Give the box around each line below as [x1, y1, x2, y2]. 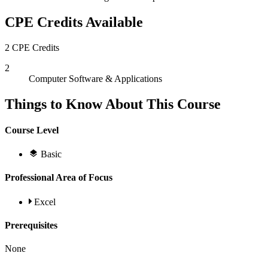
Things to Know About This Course [5, 96, 221, 112]
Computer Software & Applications [29, 73, 162, 84]
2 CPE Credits [5, 42, 59, 53]
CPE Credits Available [5, 14, 143, 30]
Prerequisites [5, 220, 57, 230]
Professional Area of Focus [5, 172, 112, 183]
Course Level [5, 124, 59, 135]
